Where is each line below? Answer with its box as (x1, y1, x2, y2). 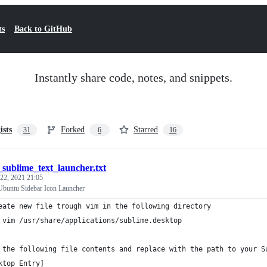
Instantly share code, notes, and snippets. (35, 71, 232, 84)
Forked (61, 125, 85, 134)
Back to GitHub (14, 24, 72, 33)
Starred (133, 125, 158, 134)
